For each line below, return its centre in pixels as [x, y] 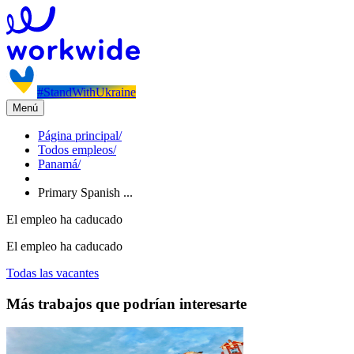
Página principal [78, 136]
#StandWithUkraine [87, 92]
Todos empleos [75, 150]
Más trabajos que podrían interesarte [126, 303]
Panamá [58, 164]
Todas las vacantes [53, 273]
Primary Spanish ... [85, 192]
